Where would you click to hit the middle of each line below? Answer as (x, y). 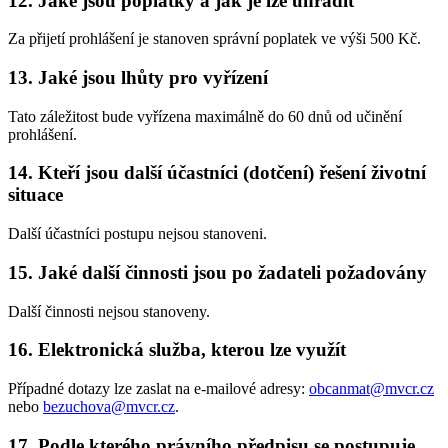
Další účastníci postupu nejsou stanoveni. (137, 234)
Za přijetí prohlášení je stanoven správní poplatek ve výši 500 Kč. (214, 39)
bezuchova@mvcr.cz (109, 407)
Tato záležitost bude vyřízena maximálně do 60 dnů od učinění (205, 116)
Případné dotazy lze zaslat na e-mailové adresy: (158, 389)
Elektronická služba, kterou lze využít (192, 350)
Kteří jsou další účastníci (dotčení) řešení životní (232, 173)
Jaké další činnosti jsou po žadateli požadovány (232, 272)
